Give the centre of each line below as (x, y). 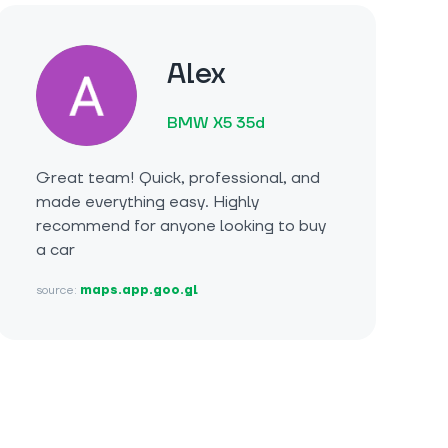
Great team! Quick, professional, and (178, 178)
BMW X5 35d (216, 123)
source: (58, 291)
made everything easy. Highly (147, 202)
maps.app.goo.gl (139, 291)
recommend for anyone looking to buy (181, 226)
